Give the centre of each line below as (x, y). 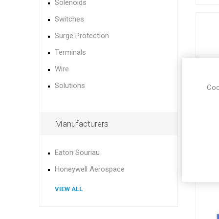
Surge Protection (82, 36)
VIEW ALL (68, 189)
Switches (69, 19)
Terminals (70, 52)
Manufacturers (81, 124)
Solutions (70, 86)
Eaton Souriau (77, 153)
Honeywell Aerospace (89, 169)
